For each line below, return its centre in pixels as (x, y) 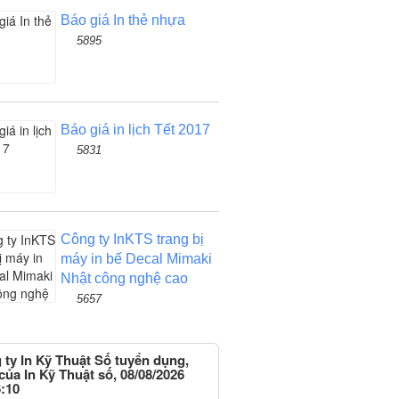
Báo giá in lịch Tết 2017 (135, 130)
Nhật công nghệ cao (124, 278)
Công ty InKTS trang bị (132, 239)
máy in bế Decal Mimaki (136, 259)
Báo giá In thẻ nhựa (122, 20)
